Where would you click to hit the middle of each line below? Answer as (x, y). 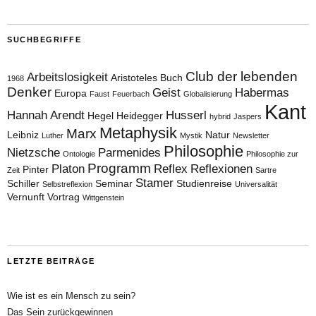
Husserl (186, 115)
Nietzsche (34, 152)
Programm (119, 168)
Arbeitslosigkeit (67, 77)
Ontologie (79, 153)
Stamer (154, 183)
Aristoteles (134, 77)
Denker (29, 92)
